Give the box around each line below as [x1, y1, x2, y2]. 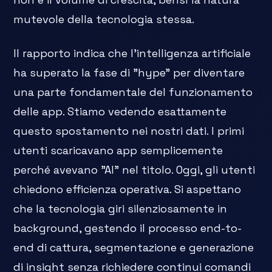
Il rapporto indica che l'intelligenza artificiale [13, 46, 251, 61]
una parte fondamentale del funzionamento [13, 85, 253, 100]
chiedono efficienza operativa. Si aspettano [13, 182, 242, 197]
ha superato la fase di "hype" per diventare [13, 66, 245, 80]
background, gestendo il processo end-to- [13, 221, 242, 236]
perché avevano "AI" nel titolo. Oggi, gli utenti [13, 163, 256, 177]
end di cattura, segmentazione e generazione [13, 240, 254, 255]
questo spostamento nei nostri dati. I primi [13, 124, 245, 138]
